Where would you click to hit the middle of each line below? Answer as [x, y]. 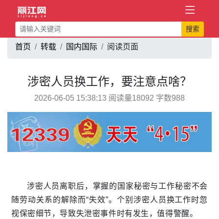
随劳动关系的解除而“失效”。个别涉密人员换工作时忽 [109, 200]
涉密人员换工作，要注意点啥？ [109, 81]
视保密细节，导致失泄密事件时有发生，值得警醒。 [105, 214]
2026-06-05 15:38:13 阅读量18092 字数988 [109, 98]
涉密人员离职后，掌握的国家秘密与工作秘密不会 [117, 186]
